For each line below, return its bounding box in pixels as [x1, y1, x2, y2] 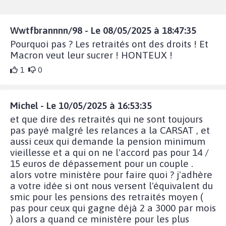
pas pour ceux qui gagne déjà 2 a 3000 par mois [10, 202, 216, 214]
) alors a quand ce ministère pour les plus [10, 213, 189, 225]
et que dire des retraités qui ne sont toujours [10, 114, 203, 125]
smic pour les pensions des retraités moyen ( [10, 191, 203, 203]
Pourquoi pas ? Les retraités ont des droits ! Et [10, 38, 208, 50]
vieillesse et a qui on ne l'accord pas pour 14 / [10, 147, 209, 158]
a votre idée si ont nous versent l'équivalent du [10, 180, 213, 192]
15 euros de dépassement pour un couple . [10, 158, 193, 169]
